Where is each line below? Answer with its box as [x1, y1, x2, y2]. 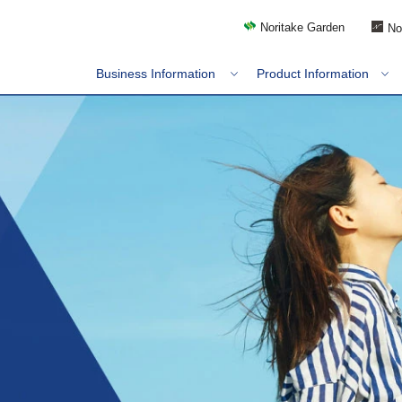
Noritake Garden [260, 21, 345, 35]
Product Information [256, 66, 369, 81]
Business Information [95, 66, 215, 81]
